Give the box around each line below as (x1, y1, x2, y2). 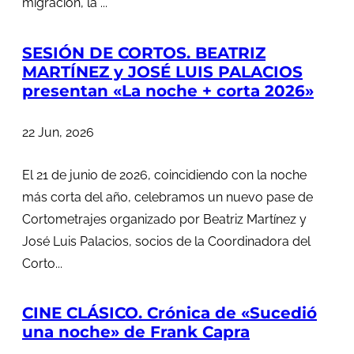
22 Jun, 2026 (22, 124, 94, 140)
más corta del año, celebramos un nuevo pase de (22, 189, 313, 205)
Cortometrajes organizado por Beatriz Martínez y (22, 211, 307, 227)
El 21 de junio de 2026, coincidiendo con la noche (22, 167, 307, 183)
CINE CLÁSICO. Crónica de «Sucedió (22, 303, 317, 323)
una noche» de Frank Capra (22, 322, 250, 342)
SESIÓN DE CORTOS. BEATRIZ (22, 43, 265, 63)
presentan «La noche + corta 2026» (22, 81, 314, 101)
